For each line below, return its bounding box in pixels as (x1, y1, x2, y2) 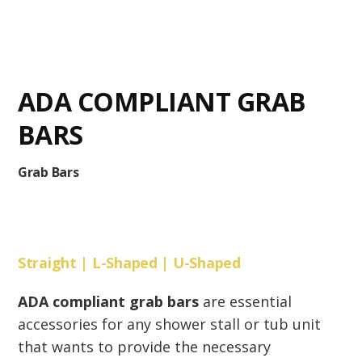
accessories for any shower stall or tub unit (17, 314, 321, 335)
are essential (198, 292, 292, 312)
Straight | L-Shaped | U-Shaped (17, 253, 241, 273)
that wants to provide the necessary (17, 337, 271, 357)
